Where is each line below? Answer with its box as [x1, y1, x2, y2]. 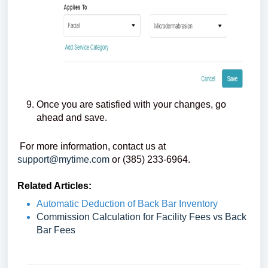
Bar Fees [36, 225, 75, 236]
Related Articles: [17, 181, 92, 191]
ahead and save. [36, 112, 107, 123]
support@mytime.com [17, 154, 112, 165]
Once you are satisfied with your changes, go [36, 99, 226, 110]
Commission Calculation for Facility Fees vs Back [36, 212, 246, 223]
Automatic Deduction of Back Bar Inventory [36, 199, 218, 209]
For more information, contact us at [17, 141, 166, 152]
